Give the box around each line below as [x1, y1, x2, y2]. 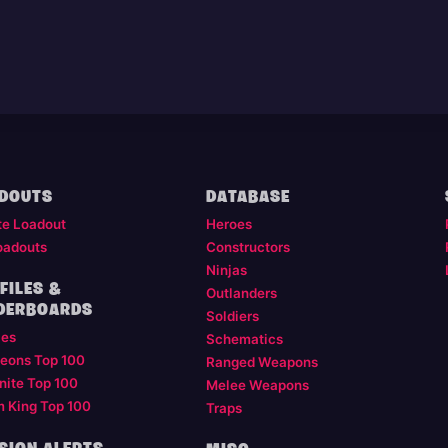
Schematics [205, 331, 283, 348]
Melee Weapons [205, 377, 309, 394]
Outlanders [205, 285, 277, 302]
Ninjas [205, 262, 247, 279]
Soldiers [205, 308, 259, 325]
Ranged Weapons [205, 354, 318, 371]
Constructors [205, 239, 290, 256]
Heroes [205, 216, 252, 233]
